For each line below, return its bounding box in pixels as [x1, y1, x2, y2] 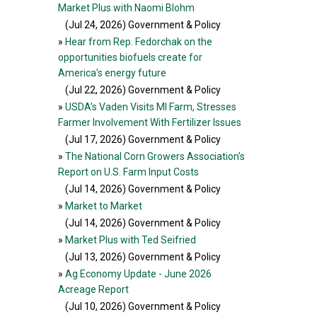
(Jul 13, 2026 [65, 251, 122, 263]
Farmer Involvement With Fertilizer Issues [58, 117, 241, 128]
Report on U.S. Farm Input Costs [58, 166, 199, 178]
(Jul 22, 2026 [65, 84, 122, 96]
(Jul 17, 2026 [65, 134, 122, 145]
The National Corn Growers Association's [65, 151, 245, 162]
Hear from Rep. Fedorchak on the [65, 36, 212, 47]
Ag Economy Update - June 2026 [65, 268, 212, 279]
